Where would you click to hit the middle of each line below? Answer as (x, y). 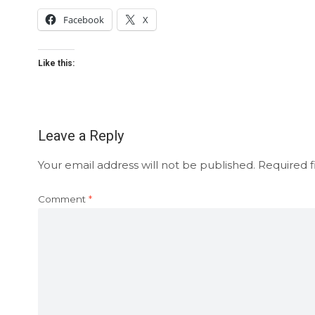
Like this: (56, 63)
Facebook (83, 19)
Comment (63, 199)
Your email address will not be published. (146, 165)
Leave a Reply (81, 135)
